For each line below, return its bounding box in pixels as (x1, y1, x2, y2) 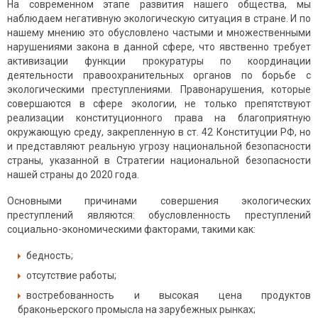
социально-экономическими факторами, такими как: (7, 224, 256, 236)
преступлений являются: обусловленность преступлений (7, 209, 311, 221)
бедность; (26, 250, 73, 262)
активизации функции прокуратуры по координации (7, 55, 311, 67)
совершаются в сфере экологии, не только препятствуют (7, 98, 311, 110)
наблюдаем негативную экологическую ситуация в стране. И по (7, 13, 311, 25)
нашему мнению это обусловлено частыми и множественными (7, 27, 311, 39)
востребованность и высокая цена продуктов (26, 290, 311, 302)
